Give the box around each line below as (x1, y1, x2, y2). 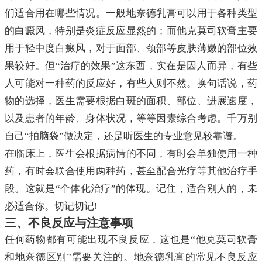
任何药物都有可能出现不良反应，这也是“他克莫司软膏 (5, 234, 257, 246)
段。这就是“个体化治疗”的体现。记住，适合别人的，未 (5, 183, 257, 195)
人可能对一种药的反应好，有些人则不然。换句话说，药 (5, 78, 257, 89)
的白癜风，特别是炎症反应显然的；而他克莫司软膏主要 (5, 25, 257, 37)
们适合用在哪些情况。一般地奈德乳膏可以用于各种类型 (5, 8, 257, 19)
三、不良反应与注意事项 (5, 216, 133, 230)
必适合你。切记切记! (5, 201, 98, 212)
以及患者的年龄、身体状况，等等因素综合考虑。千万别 (5, 113, 257, 125)
